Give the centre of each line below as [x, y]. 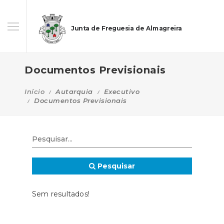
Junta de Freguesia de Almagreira [126, 28]
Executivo [121, 91]
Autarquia [74, 91]
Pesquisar [115, 166]
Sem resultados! [61, 194]
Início [34, 91]
